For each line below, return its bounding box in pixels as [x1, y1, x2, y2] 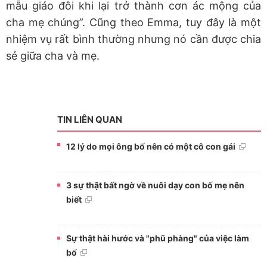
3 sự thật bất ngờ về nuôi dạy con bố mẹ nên [66, 180, 244, 191]
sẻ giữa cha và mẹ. [6, 49, 103, 63]
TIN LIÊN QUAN [57, 114, 122, 126]
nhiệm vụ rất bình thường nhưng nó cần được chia [6, 33, 261, 46]
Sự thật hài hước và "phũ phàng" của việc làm [66, 233, 249, 244]
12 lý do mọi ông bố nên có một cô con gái [66, 141, 235, 152]
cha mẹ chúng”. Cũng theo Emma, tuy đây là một [6, 16, 261, 29]
